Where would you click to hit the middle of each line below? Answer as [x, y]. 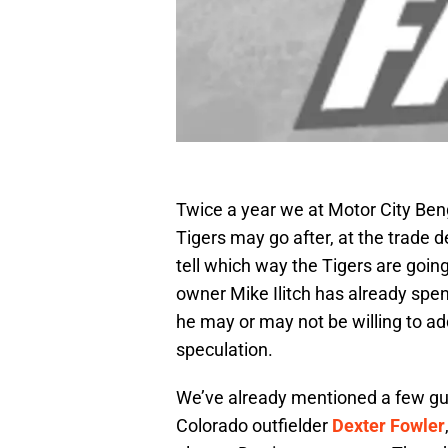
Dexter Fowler [388, 426]
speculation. [224, 350]
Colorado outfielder [254, 426]
